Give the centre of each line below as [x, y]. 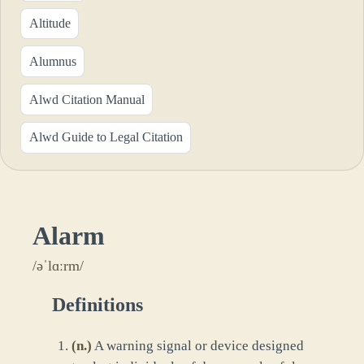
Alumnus [52, 61]
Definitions [97, 304]
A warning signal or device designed [199, 345]
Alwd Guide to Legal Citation [106, 137]
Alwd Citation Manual [87, 99]
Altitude [50, 23]
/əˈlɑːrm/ [58, 265]
